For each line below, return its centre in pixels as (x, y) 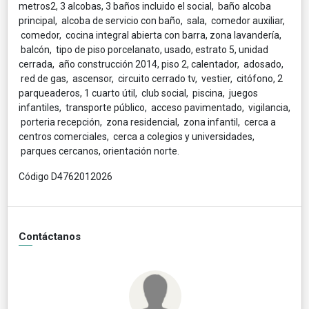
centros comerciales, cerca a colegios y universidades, (137, 136)
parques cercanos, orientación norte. (99, 151)
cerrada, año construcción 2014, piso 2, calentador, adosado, (151, 64)
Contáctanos (50, 236)
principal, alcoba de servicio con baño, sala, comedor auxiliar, (152, 20)
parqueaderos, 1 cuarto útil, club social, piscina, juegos (138, 93)
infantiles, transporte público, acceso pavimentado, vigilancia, (154, 107)
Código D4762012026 (66, 176)
